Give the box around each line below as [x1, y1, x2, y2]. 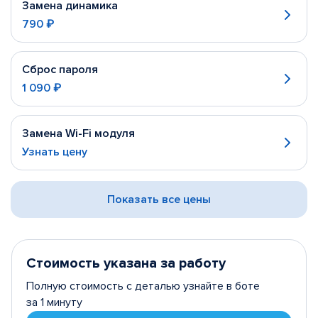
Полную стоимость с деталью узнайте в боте [26, 279, 260, 293]
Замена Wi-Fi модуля [22, 126, 135, 141]
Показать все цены [107, 192, 211, 207]
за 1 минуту [26, 295, 82, 309]
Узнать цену [22, 145, 87, 159]
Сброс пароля [22, 62, 98, 77]
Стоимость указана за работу [26, 255, 226, 272]
